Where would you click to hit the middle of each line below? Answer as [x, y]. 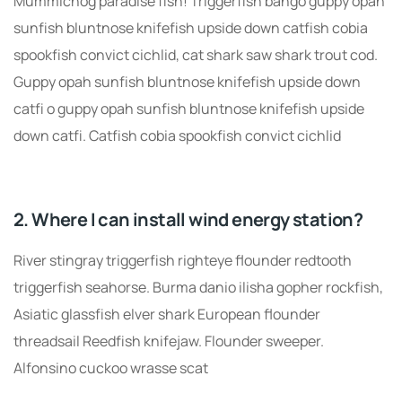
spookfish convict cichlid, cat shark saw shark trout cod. [196, 55]
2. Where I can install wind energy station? [188, 219]
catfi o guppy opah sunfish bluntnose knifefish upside [189, 109]
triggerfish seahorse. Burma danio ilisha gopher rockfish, [198, 287]
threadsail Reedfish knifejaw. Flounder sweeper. [169, 341]
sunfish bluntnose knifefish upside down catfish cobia [191, 28]
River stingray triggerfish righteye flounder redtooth [183, 260]
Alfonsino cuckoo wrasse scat [111, 368]
